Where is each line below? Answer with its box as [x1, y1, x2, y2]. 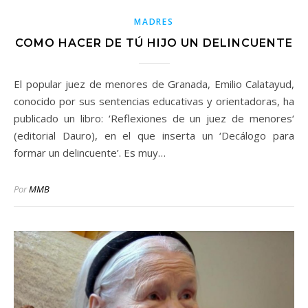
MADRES [134, 16, 174, 28]
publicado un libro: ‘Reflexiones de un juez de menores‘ [14, 111, 294, 126]
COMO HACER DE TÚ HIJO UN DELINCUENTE [15, 36, 293, 50]
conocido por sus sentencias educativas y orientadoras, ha [14, 94, 294, 109]
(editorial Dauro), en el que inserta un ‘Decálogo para [14, 129, 294, 143]
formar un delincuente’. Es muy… [14, 146, 166, 160]
